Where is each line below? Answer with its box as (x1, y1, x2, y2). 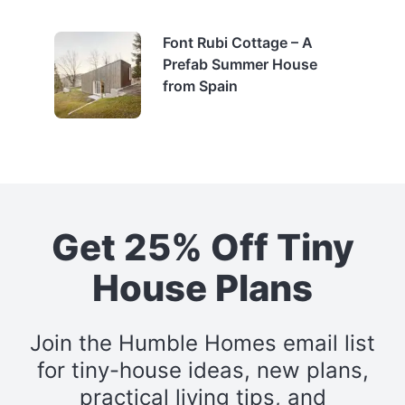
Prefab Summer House (163, 54, 317, 73)
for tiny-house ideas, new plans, (36, 356, 369, 383)
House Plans (92, 265, 313, 310)
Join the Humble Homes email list (30, 329, 375, 356)
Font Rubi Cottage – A (163, 33, 313, 52)
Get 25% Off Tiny (51, 224, 354, 269)
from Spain (163, 76, 238, 95)
